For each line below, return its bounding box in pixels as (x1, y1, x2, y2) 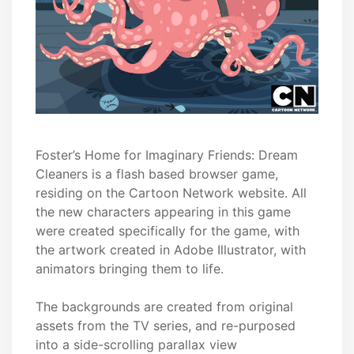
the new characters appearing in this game (36, 204, 291, 220)
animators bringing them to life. (36, 261, 224, 277)
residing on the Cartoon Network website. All (36, 185, 307, 201)
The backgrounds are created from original (36, 299, 293, 315)
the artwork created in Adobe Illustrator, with (36, 242, 306, 258)
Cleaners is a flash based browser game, (36, 166, 278, 183)
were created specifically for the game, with (36, 223, 299, 239)
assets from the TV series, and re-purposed (36, 318, 296, 334)
